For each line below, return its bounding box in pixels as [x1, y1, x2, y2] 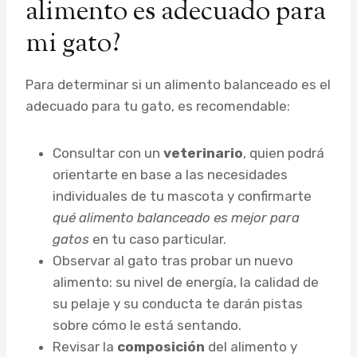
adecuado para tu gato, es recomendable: [25, 97, 290, 114]
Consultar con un [53, 144, 163, 161]
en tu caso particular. [89, 230, 226, 247]
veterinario [163, 144, 243, 161]
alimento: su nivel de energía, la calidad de [53, 273, 319, 290]
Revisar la [53, 338, 117, 355]
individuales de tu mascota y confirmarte [53, 187, 312, 204]
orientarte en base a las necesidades [53, 166, 288, 182]
